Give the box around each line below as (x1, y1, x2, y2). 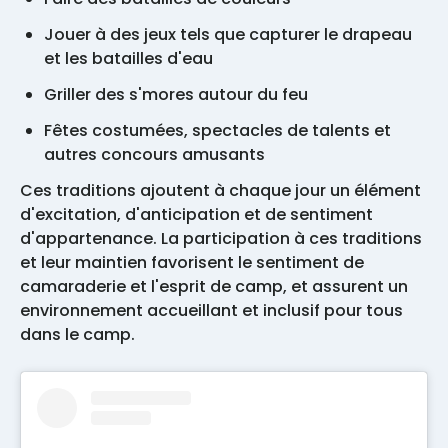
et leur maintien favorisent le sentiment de (20, 251, 364, 275)
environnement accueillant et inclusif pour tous (20, 299, 403, 323)
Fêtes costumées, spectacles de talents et (44, 119, 391, 143)
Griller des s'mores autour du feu (44, 83, 312, 107)
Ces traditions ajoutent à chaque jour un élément (20, 179, 421, 203)
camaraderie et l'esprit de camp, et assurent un (20, 275, 408, 299)
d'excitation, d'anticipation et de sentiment (20, 203, 373, 227)
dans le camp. (20, 323, 135, 347)
